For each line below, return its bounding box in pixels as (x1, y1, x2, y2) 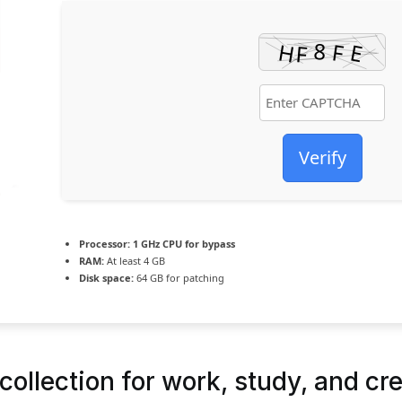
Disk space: (79, 271, 134, 284)
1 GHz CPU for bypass (130, 237, 235, 250)
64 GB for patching (134, 271, 224, 284)
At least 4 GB (104, 254, 165, 267)
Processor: (79, 237, 130, 250)
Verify (298, 145, 346, 170)
